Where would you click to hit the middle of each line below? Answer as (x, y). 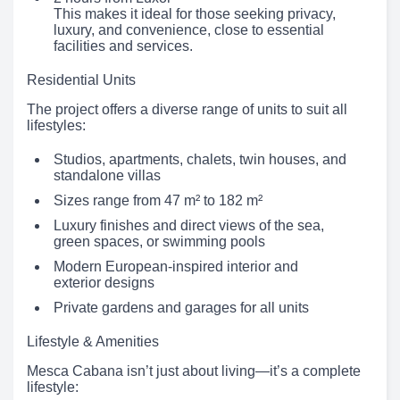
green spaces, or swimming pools (159, 242)
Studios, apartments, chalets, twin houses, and (200, 159)
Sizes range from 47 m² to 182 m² (158, 200)
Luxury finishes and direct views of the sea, (189, 225)
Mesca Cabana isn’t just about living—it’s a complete (194, 371)
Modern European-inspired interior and (176, 267)
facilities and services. (123, 46)
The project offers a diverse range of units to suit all (187, 109)
